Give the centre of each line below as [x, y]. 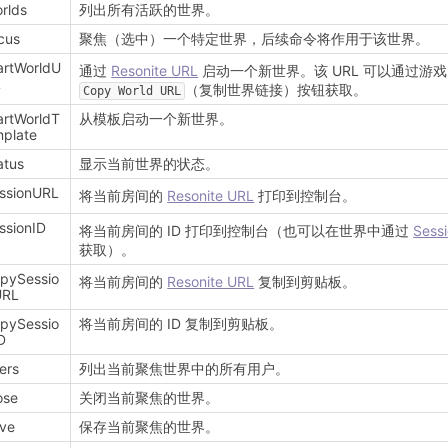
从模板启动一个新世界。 [156, 119]
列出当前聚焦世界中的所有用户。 [184, 369]
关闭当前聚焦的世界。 [149, 398]
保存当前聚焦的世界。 [149, 427]
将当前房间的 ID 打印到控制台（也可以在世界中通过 [246, 231]
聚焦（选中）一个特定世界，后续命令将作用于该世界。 [254, 39]
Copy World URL [132, 91]
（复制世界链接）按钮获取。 [276, 90]
